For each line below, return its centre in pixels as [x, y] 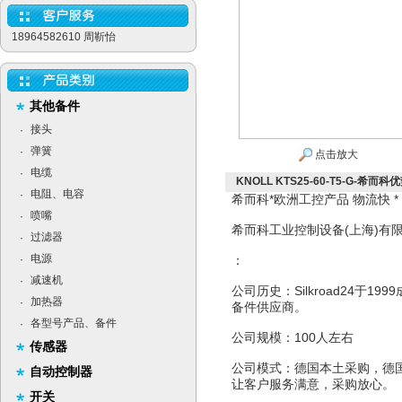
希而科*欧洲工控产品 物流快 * [315, 199]
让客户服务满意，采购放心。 [313, 384]
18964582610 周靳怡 [64, 37]
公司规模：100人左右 [293, 337]
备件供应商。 [269, 307]
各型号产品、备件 [74, 323]
